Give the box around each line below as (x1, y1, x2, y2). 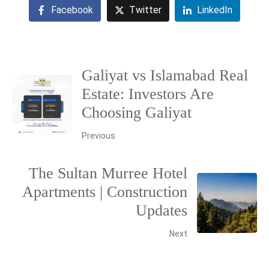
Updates (136, 201, 187, 219)
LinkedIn (197, 4, 233, 16)
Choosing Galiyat (82, 103, 192, 121)
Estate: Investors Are (82, 85, 214, 103)
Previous (82, 130, 115, 141)
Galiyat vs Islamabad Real (82, 66, 248, 84)
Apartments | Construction (22, 183, 187, 201)
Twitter (128, 4, 162, 16)
